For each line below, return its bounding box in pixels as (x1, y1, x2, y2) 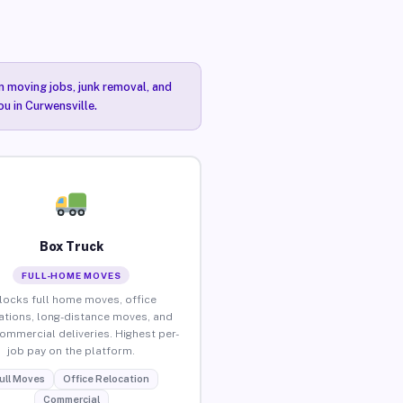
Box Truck (39, 238, 103, 254)
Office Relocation (62, 372, 149, 384)
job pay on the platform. (7, 344, 136, 357)
